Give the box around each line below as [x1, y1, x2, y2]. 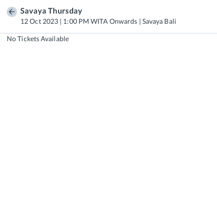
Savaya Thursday [20, 6, 82, 15]
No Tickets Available [7, 34, 69, 43]
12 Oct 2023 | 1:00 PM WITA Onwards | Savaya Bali [20, 16, 176, 25]
